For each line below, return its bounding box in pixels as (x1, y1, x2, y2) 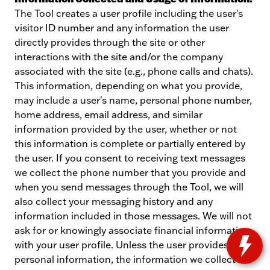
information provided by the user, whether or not (14, 123, 237, 135)
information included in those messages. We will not (14, 210, 252, 222)
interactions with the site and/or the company (14, 51, 223, 63)
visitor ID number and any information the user (14, 22, 229, 34)
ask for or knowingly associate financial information (14, 224, 250, 236)
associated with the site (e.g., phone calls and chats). (14, 65, 253, 77)
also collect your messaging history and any (14, 195, 213, 207)
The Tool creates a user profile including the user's (14, 7, 243, 19)
